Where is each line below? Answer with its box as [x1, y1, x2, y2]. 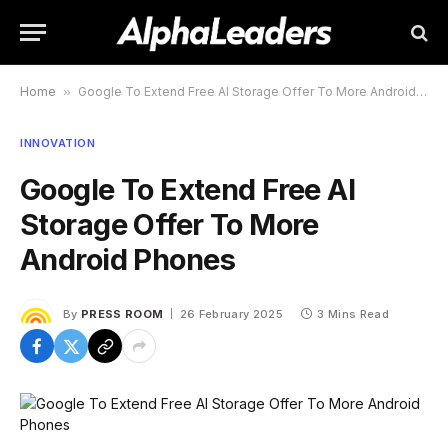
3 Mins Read [317, 307, 389, 321]
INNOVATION [20, 136, 96, 150]
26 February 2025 [179, 307, 283, 321]
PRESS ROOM [81, 307, 164, 321]
